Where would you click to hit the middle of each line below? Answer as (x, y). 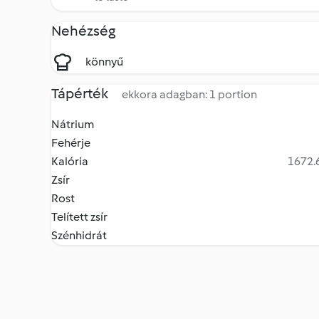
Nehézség (83, 31)
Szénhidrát (79, 235)
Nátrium (73, 124)
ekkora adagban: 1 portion (189, 94)
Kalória (70, 161)
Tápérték (81, 93)
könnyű (104, 62)
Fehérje (71, 143)
